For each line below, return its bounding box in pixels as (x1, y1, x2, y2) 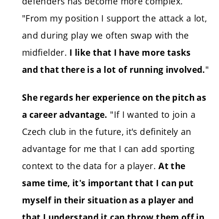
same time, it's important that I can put (22, 177, 194, 189)
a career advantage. (22, 109, 108, 121)
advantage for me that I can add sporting (22, 143, 195, 155)
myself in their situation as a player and (22, 195, 194, 206)
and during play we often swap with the (22, 29, 189, 41)
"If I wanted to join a (110, 109, 196, 121)
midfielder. (22, 46, 67, 58)
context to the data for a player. (22, 160, 156, 172)
